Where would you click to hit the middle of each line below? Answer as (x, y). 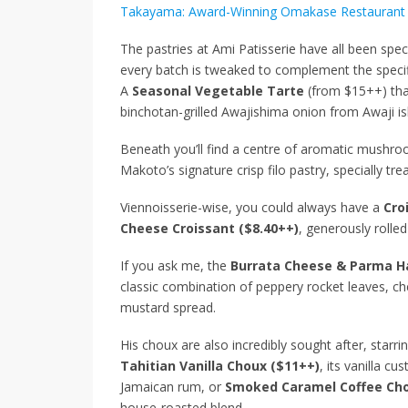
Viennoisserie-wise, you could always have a (252, 207)
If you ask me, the (175, 265)
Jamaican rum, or (173, 386)
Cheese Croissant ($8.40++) (209, 228)
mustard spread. (168, 307)
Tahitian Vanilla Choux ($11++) (220, 365)
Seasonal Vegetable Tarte (220, 90)
